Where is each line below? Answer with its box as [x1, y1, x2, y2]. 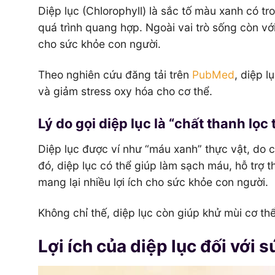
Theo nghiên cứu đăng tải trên [38, 68, 192, 81]
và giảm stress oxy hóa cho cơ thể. [38, 84, 212, 98]
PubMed [192, 68, 234, 81]
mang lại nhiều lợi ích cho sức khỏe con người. [38, 176, 268, 189]
